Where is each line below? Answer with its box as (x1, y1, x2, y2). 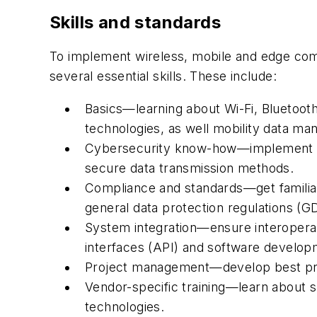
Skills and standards (50, 12, 221, 33)
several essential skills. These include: (50, 69, 277, 84)
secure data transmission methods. (85, 160, 294, 175)
